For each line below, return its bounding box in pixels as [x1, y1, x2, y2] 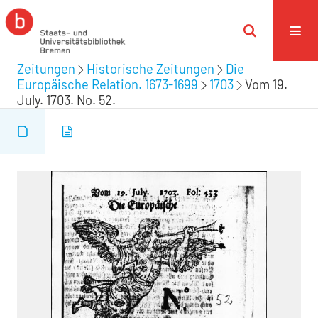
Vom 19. [245, 77, 287, 92]
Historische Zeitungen [87, 61, 214, 77]
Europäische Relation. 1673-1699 [17, 77, 198, 92]
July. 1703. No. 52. [17, 92, 116, 108]
